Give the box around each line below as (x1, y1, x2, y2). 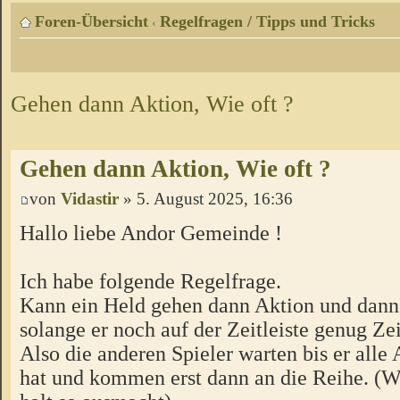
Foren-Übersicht (35, 12, 148, 31)
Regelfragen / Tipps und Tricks (160, 12, 375, 31)
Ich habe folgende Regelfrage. (20, 268, 281, 293)
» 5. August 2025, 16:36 (119, 189, 293, 209)
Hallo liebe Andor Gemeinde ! (20, 220, 282, 245)
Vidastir (61, 189, 119, 209)
